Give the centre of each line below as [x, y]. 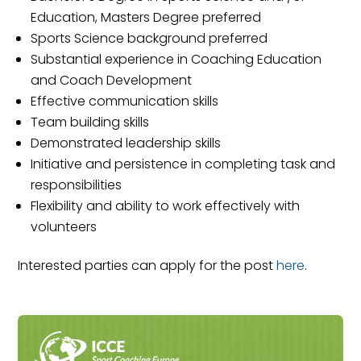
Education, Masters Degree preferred [146, 18]
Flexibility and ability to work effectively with [166, 206]
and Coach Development [112, 81]
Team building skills [90, 122]
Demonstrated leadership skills [126, 143]
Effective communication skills [125, 102]
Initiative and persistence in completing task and [183, 164]
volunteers [64, 227]
